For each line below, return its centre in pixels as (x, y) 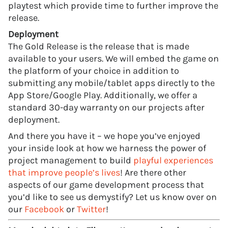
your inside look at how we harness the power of (107, 148)
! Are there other (153, 172)
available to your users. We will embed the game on (113, 58)
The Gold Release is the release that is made (99, 46)
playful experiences (173, 160)
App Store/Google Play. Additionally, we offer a (103, 95)
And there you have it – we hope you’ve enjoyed (104, 136)
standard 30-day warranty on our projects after (106, 107)
